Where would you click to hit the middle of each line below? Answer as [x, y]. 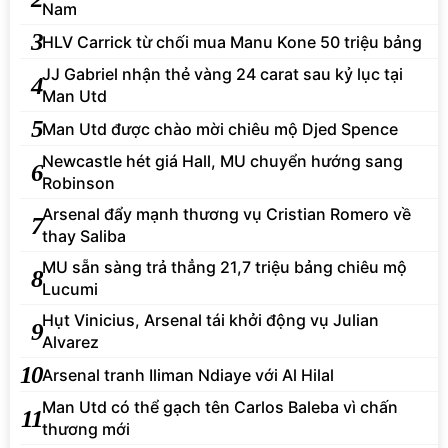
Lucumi [70, 289]
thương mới [86, 429]
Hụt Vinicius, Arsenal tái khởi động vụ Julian [210, 320]
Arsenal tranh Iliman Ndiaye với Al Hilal [188, 374]
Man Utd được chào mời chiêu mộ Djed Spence [220, 128]
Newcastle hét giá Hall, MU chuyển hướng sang [222, 161]
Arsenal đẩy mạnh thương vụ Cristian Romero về [226, 214]
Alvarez [70, 342]
